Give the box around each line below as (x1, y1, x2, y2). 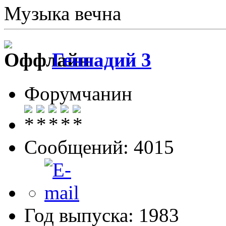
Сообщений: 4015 (24, 136, 174, 158)
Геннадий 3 (52, 49, 151, 71)
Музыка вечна (4, 3, 121, 24)
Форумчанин (24, 82, 132, 104)
